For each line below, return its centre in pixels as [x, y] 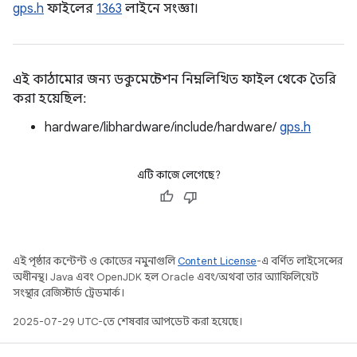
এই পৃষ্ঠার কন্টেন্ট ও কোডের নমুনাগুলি [95, 261]
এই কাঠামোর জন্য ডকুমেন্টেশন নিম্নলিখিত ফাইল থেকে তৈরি [175, 80]
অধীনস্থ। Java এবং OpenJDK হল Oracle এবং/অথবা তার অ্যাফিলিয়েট [166, 277]
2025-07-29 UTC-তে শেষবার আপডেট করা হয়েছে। [127, 322]
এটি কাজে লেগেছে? [178, 175]
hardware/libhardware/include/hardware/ [162, 127]
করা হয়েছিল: [49, 99]
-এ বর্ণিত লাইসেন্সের [300, 261]
